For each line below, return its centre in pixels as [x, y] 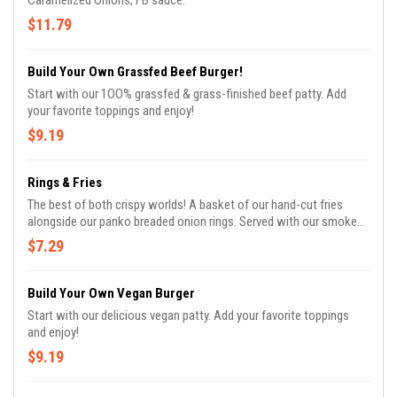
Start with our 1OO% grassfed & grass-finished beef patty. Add [187, 94]
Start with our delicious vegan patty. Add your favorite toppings [188, 316]
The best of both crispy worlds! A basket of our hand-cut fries [185, 205]
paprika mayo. [63, 239]
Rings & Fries [65, 183]
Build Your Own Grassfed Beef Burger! [135, 72]
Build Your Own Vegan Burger [111, 294]
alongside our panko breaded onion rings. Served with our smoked [195, 222]
